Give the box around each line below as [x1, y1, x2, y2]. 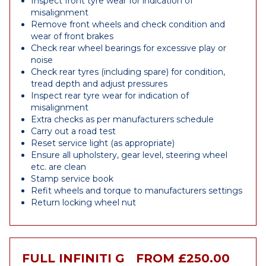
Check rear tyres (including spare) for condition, [31, 66, 225, 77]
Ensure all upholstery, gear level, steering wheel [31, 150, 227, 160]
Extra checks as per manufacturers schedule [31, 114, 214, 125]
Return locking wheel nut [31, 197, 136, 208]
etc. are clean [31, 161, 86, 172]
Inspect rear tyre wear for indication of [31, 90, 189, 101]
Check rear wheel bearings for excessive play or [31, 43, 226, 53]
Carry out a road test [31, 126, 116, 137]
